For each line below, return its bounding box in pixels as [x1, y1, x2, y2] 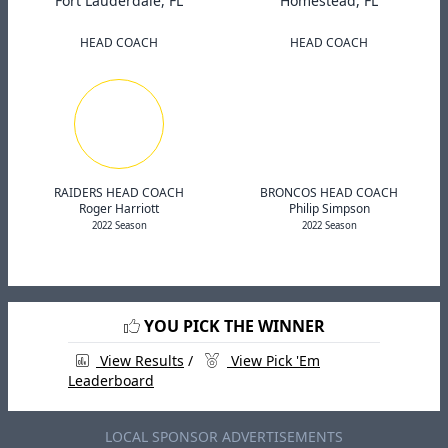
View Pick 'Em [227, 351, 320, 370]
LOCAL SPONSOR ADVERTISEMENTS [105, 427, 343, 446]
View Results [96, 351, 184, 370]
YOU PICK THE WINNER [139, 315, 325, 337]
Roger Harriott [79, 200, 159, 217]
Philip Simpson [288, 200, 370, 217]
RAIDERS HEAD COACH [54, 184, 184, 201]
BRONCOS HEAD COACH [260, 184, 398, 201]
